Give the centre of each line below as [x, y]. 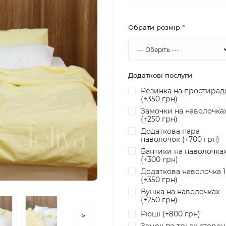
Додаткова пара [170, 131]
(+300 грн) [159, 159]
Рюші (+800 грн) [171, 214]
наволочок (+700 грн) [180, 139]
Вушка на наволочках [180, 192]
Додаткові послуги [160, 75]
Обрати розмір [155, 27]
